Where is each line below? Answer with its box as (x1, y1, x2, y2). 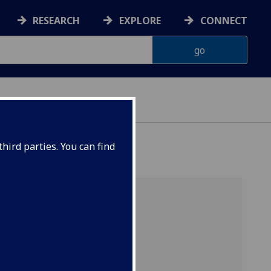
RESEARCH (33, 14, 80, 28)
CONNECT (200, 14, 247, 28)
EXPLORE (119, 14, 162, 28)
